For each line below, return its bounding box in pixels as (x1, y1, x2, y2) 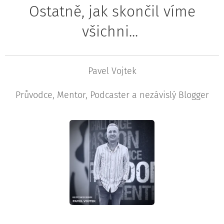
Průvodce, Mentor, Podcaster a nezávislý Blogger (15, 89, 209, 101)
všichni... (82, 22, 142, 41)
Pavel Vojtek (87, 65, 136, 77)
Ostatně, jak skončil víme (28, 2, 195, 21)
